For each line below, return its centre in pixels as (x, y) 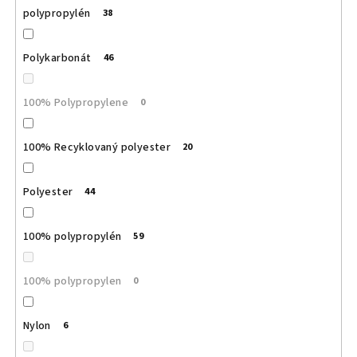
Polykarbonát (57, 59)
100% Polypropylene (75, 103)
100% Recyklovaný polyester (97, 148)
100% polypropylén (72, 237)
